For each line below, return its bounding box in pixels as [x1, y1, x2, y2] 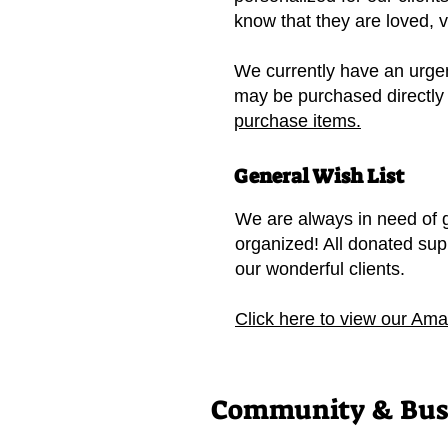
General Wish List [234, 163, 404, 189]
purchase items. [234, 111, 361, 131]
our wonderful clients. [235, 259, 405, 279]
